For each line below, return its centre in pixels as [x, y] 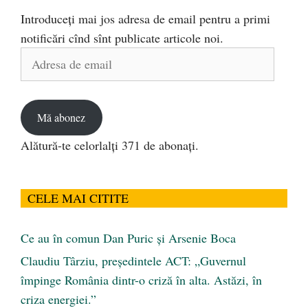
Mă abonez [62, 117]
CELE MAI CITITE [78, 198]
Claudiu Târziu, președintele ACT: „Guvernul [133, 260]
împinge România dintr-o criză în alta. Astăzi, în [141, 279]
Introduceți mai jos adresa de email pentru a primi [145, 19]
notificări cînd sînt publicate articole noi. [122, 38]
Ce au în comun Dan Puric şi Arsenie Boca [128, 238]
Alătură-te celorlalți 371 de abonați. [110, 145]
